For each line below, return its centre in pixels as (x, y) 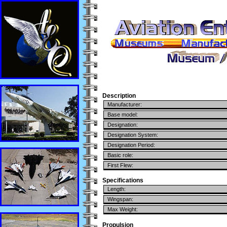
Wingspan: (119, 199)
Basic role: (119, 155)
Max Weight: (121, 210)
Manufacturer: (123, 105)
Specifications (123, 181)
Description (119, 96)
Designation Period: (130, 145)
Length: (115, 189)
